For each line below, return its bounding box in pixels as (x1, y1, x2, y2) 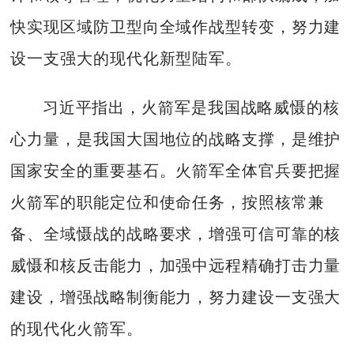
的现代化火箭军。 (10, 320, 143, 338)
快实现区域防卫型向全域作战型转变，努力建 (10, 18, 341, 36)
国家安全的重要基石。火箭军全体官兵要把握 (10, 162, 341, 180)
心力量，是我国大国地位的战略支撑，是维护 (10, 130, 341, 149)
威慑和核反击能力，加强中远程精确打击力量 (10, 257, 341, 275)
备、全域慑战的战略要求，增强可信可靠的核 (10, 225, 341, 243)
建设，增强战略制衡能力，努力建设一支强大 (10, 288, 341, 307)
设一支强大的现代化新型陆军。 (10, 50, 242, 68)
